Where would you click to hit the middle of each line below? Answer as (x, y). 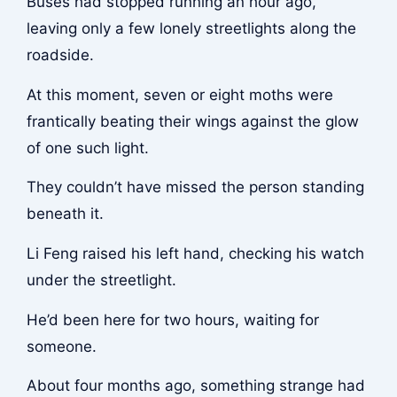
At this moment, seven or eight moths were (179, 94)
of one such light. (87, 148)
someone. (61, 346)
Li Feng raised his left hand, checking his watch (195, 253)
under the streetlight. (101, 280)
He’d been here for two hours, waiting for (172, 319)
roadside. (60, 55)
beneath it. (65, 214)
